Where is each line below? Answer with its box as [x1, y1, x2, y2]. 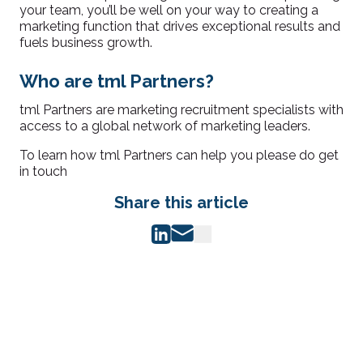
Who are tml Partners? [19, 70, 214, 92]
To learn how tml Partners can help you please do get [19, 147, 339, 163]
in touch [19, 164, 67, 179]
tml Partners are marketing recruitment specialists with [19, 102, 344, 117]
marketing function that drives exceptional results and [19, 19, 340, 34]
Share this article [114, 193, 249, 212]
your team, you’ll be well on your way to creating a [19, 2, 318, 18]
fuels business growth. [19, 35, 152, 50]
